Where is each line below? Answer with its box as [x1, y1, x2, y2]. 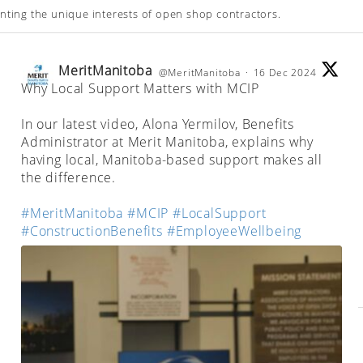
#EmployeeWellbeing [166, 222, 302, 241]
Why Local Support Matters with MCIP [21, 79, 260, 98]
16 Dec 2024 [253, 66, 320, 80]
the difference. [21, 169, 117, 187]
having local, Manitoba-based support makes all [21, 151, 322, 169]
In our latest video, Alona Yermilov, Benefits [21, 115, 295, 134]
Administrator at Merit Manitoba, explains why [21, 133, 314, 152]
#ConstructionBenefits [21, 222, 163, 241]
